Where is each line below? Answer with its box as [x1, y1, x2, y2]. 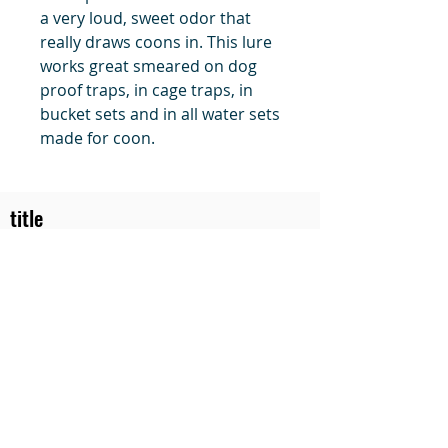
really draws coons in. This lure [40, 30, 272, 53]
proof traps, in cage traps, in [40, 78, 253, 101]
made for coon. [40, 126, 155, 149]
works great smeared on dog [40, 54, 257, 77]
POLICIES [60, 391, 120, 411]
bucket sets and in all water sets [40, 102, 280, 125]
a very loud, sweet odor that [40, 6, 251, 29]
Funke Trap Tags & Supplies [10, 328, 228, 360]
